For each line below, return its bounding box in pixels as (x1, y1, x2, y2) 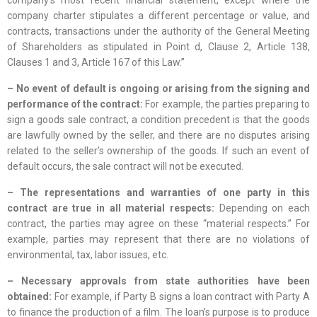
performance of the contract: (7, 98, 144, 110)
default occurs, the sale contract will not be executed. (7, 161, 243, 173)
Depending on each (219, 202, 311, 214)
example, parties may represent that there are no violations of (7, 234, 310, 246)
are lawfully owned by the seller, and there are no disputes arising (7, 129, 310, 142)
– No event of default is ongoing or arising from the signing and (7, 83, 310, 95)
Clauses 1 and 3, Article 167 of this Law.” (7, 57, 185, 69)
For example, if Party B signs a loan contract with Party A (54, 291, 311, 303)
